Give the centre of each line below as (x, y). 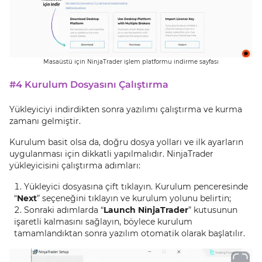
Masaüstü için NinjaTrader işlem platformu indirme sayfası (131, 62)
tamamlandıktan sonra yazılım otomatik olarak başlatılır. (130, 233)
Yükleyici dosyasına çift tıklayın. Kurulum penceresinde (136, 187)
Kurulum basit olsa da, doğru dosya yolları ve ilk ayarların (126, 142)
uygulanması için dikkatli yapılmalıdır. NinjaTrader (111, 154)
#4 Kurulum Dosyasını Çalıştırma (89, 85)
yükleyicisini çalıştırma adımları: (75, 166)
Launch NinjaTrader (146, 210)
